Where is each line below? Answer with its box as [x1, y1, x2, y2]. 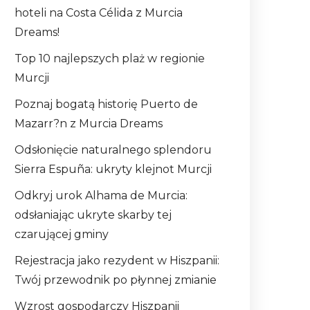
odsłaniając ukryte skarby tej [15, 208, 172, 222]
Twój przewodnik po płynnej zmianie [15, 273, 217, 287]
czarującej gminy [15, 228, 109, 241]
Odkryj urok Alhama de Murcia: [15, 189, 188, 203]
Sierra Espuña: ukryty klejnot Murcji [15, 163, 212, 176]
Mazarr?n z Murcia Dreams [15, 117, 163, 131]
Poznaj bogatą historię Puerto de [15, 98, 198, 111]
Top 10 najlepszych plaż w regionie [15, 52, 205, 66]
